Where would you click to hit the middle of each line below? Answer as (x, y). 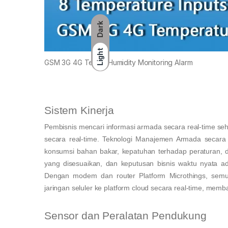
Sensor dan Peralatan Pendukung (125, 216)
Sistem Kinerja (79, 110)
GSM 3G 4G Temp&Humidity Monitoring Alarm (119, 63)
